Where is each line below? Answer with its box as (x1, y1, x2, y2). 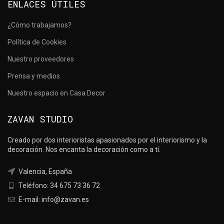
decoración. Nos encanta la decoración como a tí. (7, 145, 160, 154)
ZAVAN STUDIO (7, 113, 73, 125)
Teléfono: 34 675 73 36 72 (17, 181, 100, 190)
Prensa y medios (7, 72, 60, 80)
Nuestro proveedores (7, 55, 74, 63)
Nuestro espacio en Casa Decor (7, 89, 105, 97)
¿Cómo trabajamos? (7, 21, 71, 29)
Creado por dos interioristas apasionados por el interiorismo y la (7, 136, 207, 144)
